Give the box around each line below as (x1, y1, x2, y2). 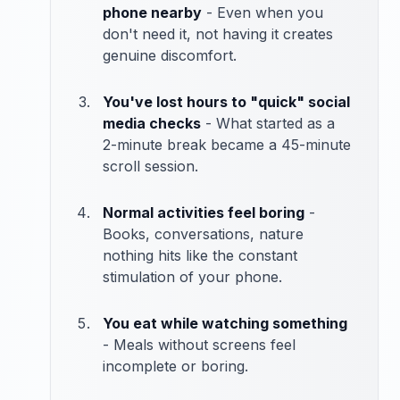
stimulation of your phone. (103, 268, 282, 287)
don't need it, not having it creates (103, 25, 333, 44)
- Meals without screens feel (103, 336, 296, 354)
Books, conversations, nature (103, 225, 304, 244)
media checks (103, 114, 201, 133)
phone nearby (103, 4, 202, 22)
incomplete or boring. (103, 357, 248, 376)
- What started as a (201, 114, 335, 133)
